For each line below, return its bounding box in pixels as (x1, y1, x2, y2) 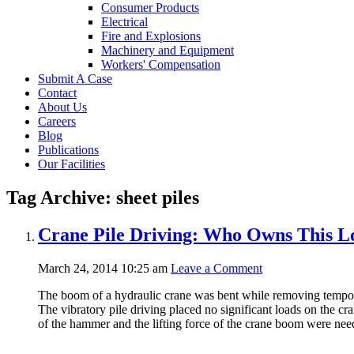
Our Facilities (38, 156, 105, 171)
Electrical (101, 14, 148, 28)
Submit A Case (38, 71, 112, 85)
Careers (38, 114, 76, 128)
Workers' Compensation (101, 57, 220, 71)
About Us (38, 100, 87, 114)
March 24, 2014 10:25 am (38, 261, 168, 275)
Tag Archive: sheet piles (6, 186, 199, 208)
